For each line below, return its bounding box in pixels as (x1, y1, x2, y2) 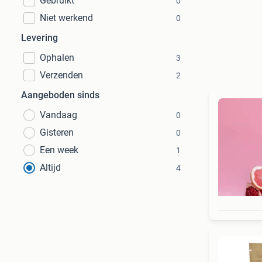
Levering (21, 32, 58, 43)
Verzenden (40, 70, 83, 81)
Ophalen (40, 52, 74, 63)
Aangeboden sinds (21, 89, 99, 101)
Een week (40, 144, 78, 156)
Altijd (40, 162, 61, 173)
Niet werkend (40, 12, 93, 23)
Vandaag (40, 109, 77, 120)
